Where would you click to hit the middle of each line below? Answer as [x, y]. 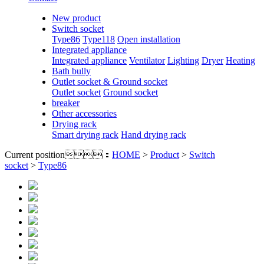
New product [76, 18]
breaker [66, 103]
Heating [240, 60]
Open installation [149, 39]
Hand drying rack [154, 135]
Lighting [183, 60]
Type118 [99, 39]
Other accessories [84, 113]
